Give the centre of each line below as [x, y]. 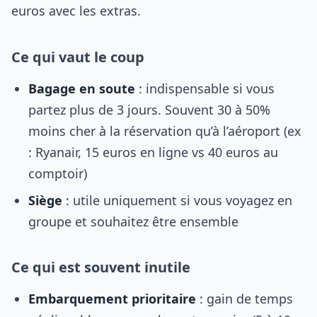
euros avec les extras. [76, 11]
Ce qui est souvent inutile [101, 267]
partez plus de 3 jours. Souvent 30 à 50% [149, 110]
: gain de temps [244, 299]
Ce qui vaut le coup [78, 57]
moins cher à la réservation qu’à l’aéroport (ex [165, 131]
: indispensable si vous [205, 88]
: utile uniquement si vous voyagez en [177, 200]
